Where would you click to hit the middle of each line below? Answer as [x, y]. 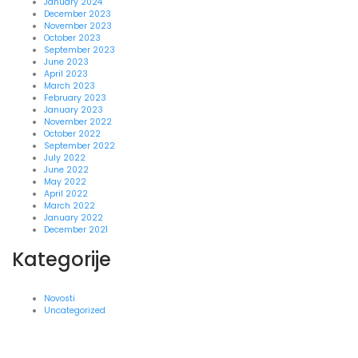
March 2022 [70, 206]
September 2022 [80, 146]
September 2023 [80, 50]
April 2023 [66, 74]
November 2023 [78, 26]
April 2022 [66, 194]
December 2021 [76, 230]
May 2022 [65, 182]
